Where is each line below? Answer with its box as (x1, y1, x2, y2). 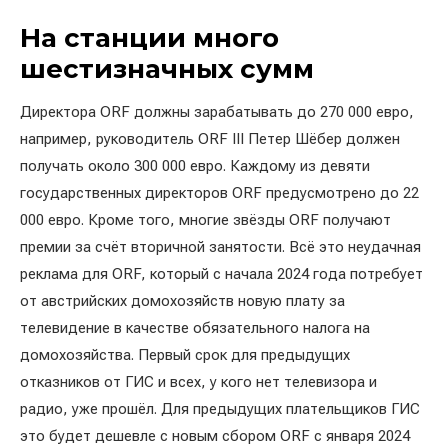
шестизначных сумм (20, 53, 314, 85)
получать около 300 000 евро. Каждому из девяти (20, 157, 370, 175)
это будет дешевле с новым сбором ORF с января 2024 (20, 427, 410, 445)
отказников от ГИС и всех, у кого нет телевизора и (20, 373, 377, 391)
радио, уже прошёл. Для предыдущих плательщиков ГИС (20, 400, 420, 418)
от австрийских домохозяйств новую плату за (20, 292, 345, 310)
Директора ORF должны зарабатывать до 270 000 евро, (20, 103, 414, 121)
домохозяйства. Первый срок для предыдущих (20, 346, 350, 364)
